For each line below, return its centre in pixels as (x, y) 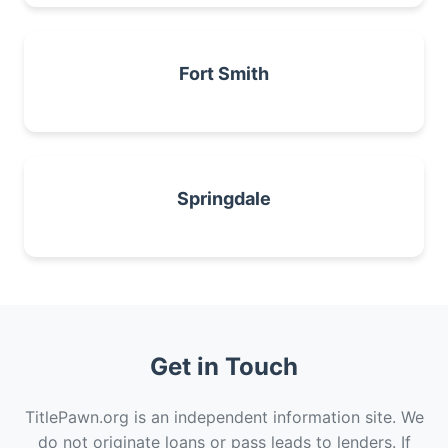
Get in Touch (224, 366)
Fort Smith (224, 73)
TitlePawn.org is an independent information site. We (224, 417)
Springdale (224, 198)
